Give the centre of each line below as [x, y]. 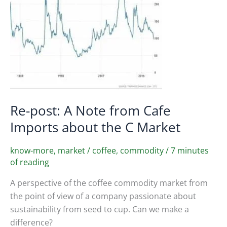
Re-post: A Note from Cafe [90, 110]
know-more [32, 151]
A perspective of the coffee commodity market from [109, 183]
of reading [30, 162]
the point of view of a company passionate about [103, 196]
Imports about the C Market [95, 127]
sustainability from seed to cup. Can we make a [100, 210]
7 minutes [190, 151]
